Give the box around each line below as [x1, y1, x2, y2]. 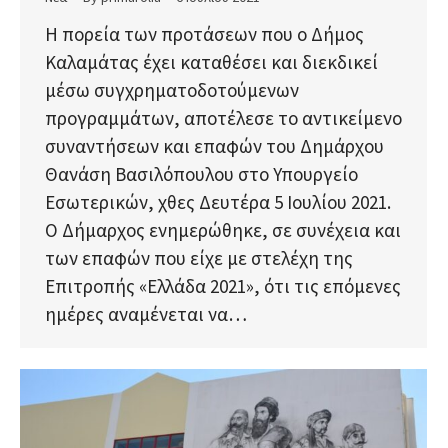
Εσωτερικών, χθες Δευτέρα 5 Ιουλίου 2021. [45, 190, 391, 215]
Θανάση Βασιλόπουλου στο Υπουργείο [45, 162, 358, 187]
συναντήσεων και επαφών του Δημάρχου [45, 134, 384, 159]
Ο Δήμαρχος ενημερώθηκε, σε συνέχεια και [45, 218, 401, 243]
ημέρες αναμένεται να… [45, 302, 247, 327]
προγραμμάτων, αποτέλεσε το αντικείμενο [45, 106, 402, 131]
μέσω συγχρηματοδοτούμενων [45, 78, 299, 103]
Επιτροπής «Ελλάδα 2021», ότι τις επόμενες [45, 274, 401, 299]
